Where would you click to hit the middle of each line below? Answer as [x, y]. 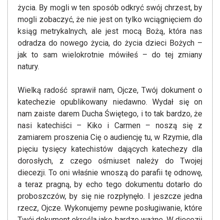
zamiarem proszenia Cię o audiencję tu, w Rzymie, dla [110, 137]
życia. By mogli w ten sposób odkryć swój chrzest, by [110, 8]
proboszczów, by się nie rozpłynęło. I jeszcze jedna [110, 196]
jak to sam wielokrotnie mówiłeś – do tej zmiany [110, 55]
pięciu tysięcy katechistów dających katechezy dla [110, 149]
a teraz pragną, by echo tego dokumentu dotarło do [110, 185]
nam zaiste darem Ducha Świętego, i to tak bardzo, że [110, 114]
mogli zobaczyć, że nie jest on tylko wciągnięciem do [110, 20]
